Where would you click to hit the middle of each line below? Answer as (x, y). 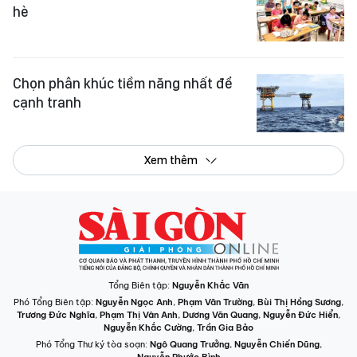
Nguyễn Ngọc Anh (134, 302)
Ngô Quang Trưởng (189, 345)
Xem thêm (171, 161)
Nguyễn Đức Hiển (300, 315)
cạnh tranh (47, 103)
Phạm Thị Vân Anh (139, 315)
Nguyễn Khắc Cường (148, 328)
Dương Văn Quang (220, 315)
